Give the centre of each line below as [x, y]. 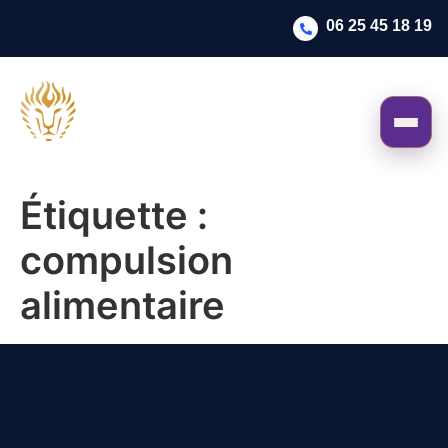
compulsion [126, 260]
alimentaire [122, 305]
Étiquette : [114, 215]
